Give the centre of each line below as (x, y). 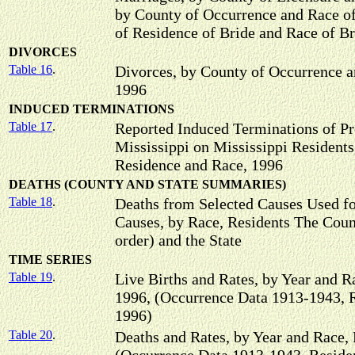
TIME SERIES (50, 260)
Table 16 (31, 69)
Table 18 (31, 202)
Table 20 (31, 335)
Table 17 (31, 126)
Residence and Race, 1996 (199, 165)
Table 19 (31, 277)
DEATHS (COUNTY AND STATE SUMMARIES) (147, 184)
